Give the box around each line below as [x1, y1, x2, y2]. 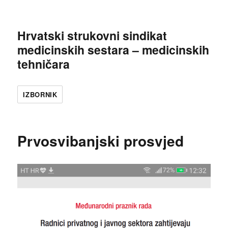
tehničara [17, 55, 70, 72]
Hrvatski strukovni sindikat [17, 27, 167, 44]
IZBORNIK [23, 90, 58, 99]
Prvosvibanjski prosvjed [17, 130, 184, 151]
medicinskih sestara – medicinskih [17, 41, 210, 58]
